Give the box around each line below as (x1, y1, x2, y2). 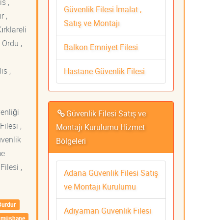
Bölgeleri (56, 135, 86, 146)
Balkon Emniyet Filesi (64, 41, 138, 53)
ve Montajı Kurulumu (64, 181, 136, 192)
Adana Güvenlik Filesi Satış (64, 167, 158, 178)
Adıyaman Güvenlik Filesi (64, 205, 151, 216)
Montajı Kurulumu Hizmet (56, 121, 145, 133)
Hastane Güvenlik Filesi (64, 65, 145, 77)
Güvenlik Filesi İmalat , (64, 3, 141, 15)
